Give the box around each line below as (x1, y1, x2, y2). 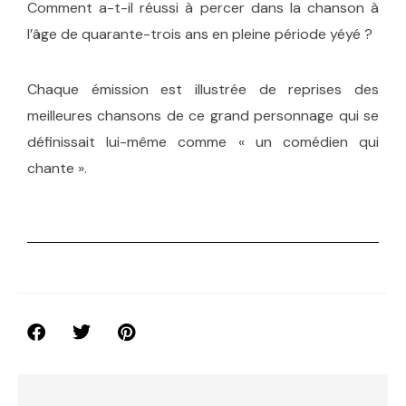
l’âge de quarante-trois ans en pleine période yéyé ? (27, 24, 376, 43)
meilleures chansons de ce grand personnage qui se (27, 106, 379, 125)
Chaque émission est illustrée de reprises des (27, 80, 379, 99)
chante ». (27, 159, 87, 178)
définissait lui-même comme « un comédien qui (27, 132, 379, 151)
